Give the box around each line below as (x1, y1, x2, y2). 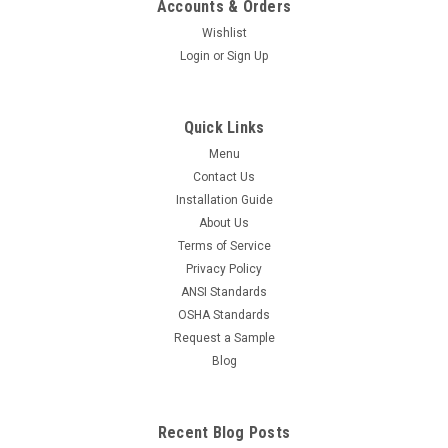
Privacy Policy (186, 262, 262, 277)
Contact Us (193, 170, 255, 185)
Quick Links (183, 118, 265, 138)
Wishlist (201, 26, 247, 41)
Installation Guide (175, 193, 273, 208)
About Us (199, 216, 249, 231)
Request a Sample (173, 331, 275, 346)
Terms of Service (177, 239, 271, 254)
